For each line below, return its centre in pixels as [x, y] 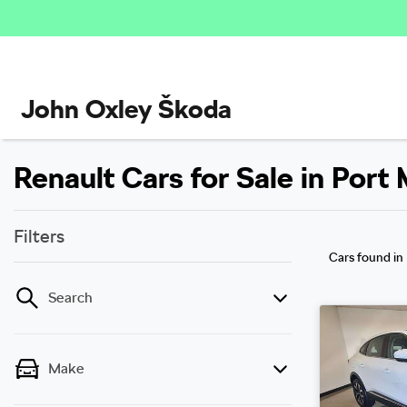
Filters [39, 236]
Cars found [361, 257]
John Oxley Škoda [126, 109]
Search [70, 298]
